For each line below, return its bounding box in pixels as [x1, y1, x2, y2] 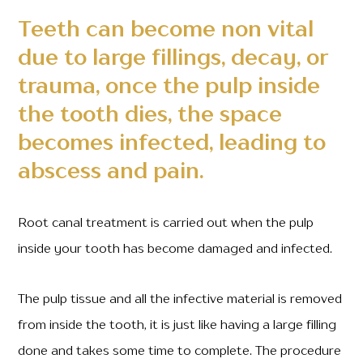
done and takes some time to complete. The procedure [18, 345, 342, 358]
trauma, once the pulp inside [18, 76, 321, 98]
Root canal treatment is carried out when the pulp [18, 217, 314, 230]
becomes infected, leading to [18, 133, 327, 155]
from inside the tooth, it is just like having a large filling [18, 319, 337, 332]
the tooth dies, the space [18, 105, 283, 126]
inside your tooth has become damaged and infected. [18, 243, 333, 256]
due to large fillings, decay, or [18, 48, 329, 70]
